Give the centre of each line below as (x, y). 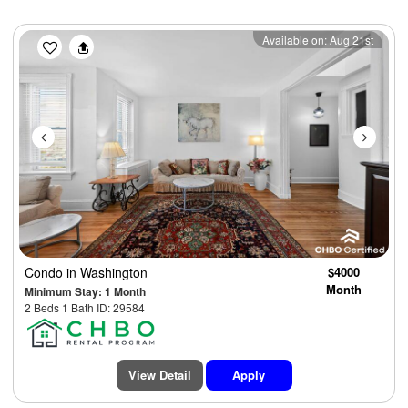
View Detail (159, 375)
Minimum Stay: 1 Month (85, 292)
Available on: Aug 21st (318, 40)
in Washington (107, 273)
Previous (81, 42)
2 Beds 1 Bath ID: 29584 (85, 308)
